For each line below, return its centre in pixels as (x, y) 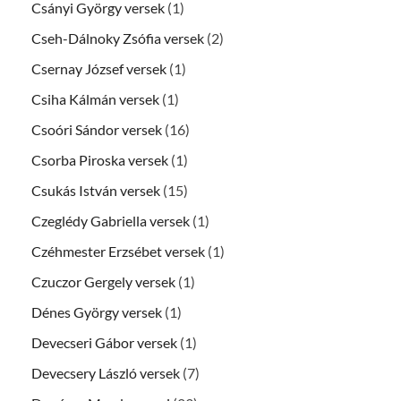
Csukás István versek (96, 190)
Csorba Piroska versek (100, 159)
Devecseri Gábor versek (104, 342)
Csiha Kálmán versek (95, 98)
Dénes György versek (97, 311)
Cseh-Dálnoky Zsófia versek (118, 38)
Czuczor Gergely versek (103, 281)
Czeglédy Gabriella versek (111, 220)
